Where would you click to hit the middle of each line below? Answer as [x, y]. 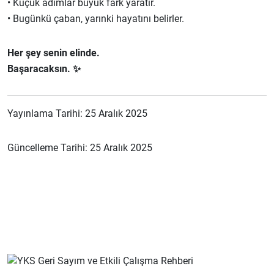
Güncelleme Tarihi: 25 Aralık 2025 [80, 148]
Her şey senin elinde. [54, 53]
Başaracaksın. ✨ [44, 69]
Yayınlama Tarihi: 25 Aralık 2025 [77, 113]
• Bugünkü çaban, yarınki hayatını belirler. [96, 19]
